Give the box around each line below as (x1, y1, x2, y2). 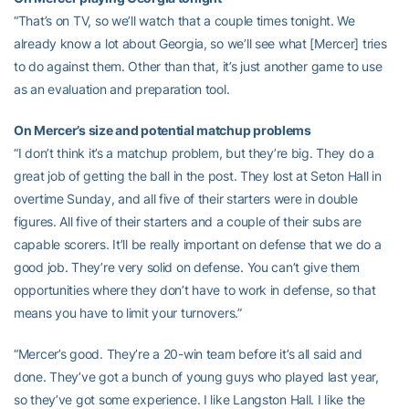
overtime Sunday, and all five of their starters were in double (14, 191, 358, 206)
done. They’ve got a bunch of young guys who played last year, (14, 369, 379, 384)
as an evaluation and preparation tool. (14, 81, 230, 97)
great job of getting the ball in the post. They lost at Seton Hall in (14, 168, 382, 184)
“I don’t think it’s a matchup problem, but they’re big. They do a (14, 145, 374, 161)
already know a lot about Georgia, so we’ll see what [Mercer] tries (14, 36, 387, 51)
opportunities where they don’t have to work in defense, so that (14, 282, 376, 298)
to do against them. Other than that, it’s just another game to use (14, 58, 383, 74)
